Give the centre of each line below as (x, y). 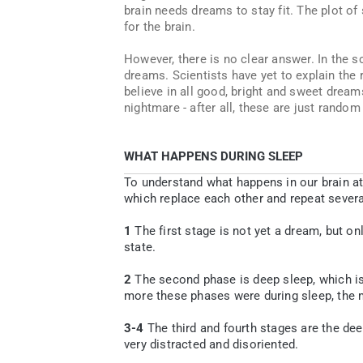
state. (140, 247)
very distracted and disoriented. (211, 344)
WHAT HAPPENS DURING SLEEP (214, 156)
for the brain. (160, 27)
